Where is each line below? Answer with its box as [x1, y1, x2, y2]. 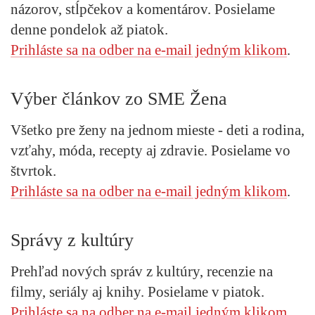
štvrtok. [11, 162, 56, 180]
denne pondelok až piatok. [11, 21, 168, 39]
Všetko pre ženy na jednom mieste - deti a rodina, [11, 122, 304, 139]
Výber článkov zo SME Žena [11, 89, 227, 110]
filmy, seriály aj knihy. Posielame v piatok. [11, 283, 264, 301]
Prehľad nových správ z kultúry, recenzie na [11, 263, 273, 281]
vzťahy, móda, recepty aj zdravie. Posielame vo [11, 142, 290, 160]
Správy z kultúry [11, 230, 134, 251]
